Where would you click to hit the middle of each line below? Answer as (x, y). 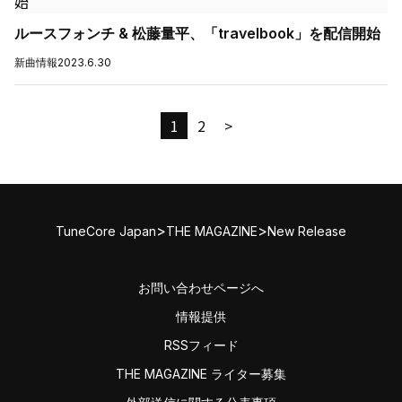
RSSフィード (201, 345)
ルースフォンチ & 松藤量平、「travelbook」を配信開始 (197, 33)
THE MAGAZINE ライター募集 (201, 374)
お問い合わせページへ (201, 288)
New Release (307, 231)
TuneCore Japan (106, 231)
